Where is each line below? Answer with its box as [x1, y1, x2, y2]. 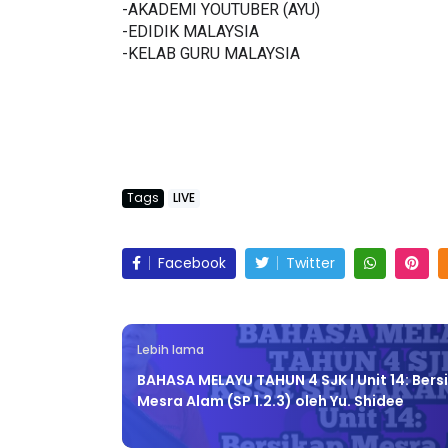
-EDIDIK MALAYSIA [122, 22, 259, 42]
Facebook [158, 253, 226, 274]
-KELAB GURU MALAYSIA [122, 44, 300, 64]
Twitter [286, 253, 335, 274]
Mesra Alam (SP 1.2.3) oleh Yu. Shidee [137, 391, 404, 412]
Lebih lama [137, 342, 204, 359]
